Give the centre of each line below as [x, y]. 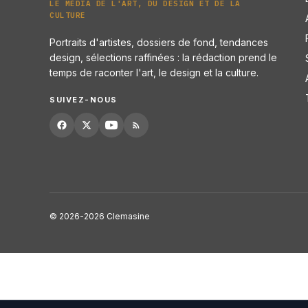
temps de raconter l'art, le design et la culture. [154, 72]
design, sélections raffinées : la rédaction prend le [163, 57]
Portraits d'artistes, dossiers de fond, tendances [159, 42]
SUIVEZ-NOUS [84, 99]
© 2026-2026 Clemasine [100, 216]
